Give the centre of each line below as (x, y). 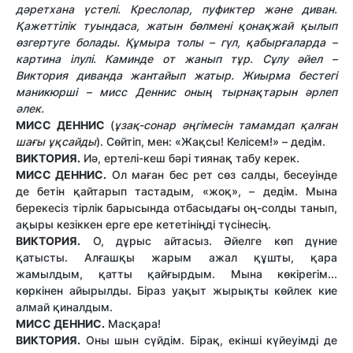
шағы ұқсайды (56, 141)
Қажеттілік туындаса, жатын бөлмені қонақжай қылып (176, 25)
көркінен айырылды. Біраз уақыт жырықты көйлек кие (176, 290)
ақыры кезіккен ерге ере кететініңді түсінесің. (143, 224)
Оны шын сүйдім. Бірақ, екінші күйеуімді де (209, 340)
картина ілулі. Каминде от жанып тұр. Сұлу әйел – (176, 58)
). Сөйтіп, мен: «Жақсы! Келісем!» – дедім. (211, 141)
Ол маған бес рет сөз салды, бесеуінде (222, 174)
